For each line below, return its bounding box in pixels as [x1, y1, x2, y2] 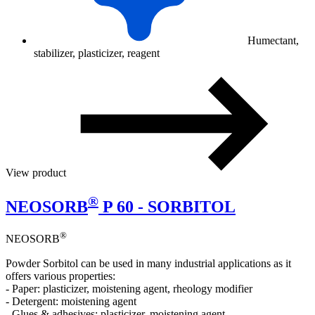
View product [6, 166, 69, 179]
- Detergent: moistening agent [6, 295, 136, 307]
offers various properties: [6, 269, 115, 282]
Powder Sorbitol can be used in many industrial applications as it [6, 257, 291, 269]
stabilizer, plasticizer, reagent [34, 46, 160, 59]
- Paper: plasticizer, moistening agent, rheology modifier [6, 282, 252, 295]
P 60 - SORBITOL [98, 197, 236, 216]
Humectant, [245, 34, 299, 46]
